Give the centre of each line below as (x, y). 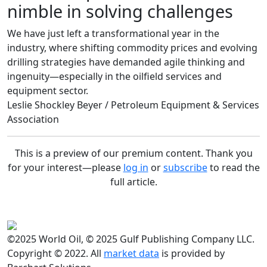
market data (131, 253)
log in (136, 167)
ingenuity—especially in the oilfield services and (114, 76)
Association (33, 119)
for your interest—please (65, 167)
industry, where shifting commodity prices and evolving (132, 47)
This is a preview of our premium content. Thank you (133, 153)
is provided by (192, 253)
